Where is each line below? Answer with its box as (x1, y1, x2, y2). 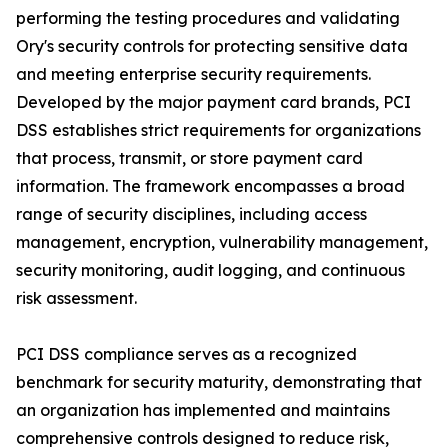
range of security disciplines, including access (16, 204, 367, 225)
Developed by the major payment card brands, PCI (16, 92, 411, 113)
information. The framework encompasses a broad (16, 176, 405, 197)
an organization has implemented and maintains (16, 400, 390, 421)
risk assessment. (16, 288, 137, 309)
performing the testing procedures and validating (16, 8, 400, 29)
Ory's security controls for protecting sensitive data (16, 36, 408, 57)
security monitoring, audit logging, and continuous (16, 260, 405, 281)
